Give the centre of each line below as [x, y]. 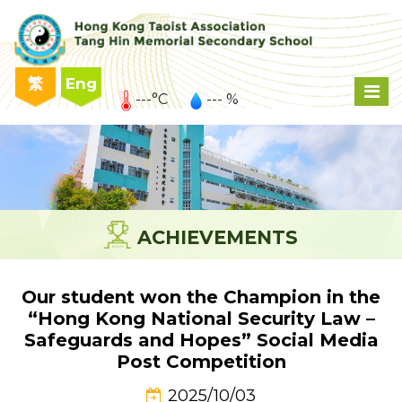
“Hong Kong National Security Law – [201, 319]
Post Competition [201, 362]
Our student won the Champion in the [201, 297]
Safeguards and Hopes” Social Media [201, 341]
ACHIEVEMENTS [218, 238]
